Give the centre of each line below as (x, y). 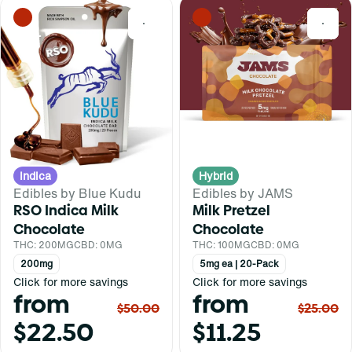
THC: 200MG (44, 245)
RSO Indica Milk (66, 210)
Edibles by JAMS (243, 193)
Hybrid (216, 176)
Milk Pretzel (231, 210)
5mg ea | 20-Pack (239, 264)
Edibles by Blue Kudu (77, 193)
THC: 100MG (222, 245)
